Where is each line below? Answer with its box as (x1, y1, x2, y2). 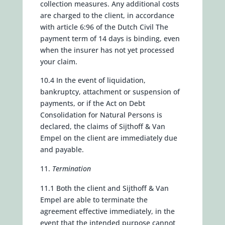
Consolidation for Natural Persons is (40, 110, 162, 120)
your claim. (40, 57, 77, 66)
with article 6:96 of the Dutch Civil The (40, 22, 168, 32)
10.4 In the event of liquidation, (40, 75, 146, 85)
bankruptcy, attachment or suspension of (40, 87, 180, 96)
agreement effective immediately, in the (40, 206, 175, 216)
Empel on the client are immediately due (40, 133, 177, 143)
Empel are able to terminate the (40, 195, 148, 204)
